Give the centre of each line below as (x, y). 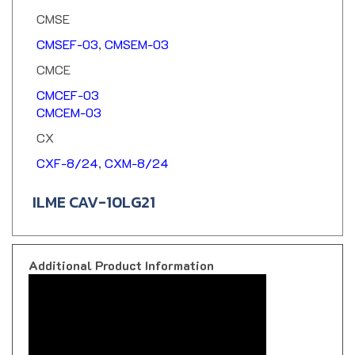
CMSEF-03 (67, 30)
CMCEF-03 (68, 81)
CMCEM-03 (69, 98)
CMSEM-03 (137, 30)
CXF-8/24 (67, 149)
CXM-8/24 (137, 149)
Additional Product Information (121, 251)
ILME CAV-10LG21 (94, 188)
